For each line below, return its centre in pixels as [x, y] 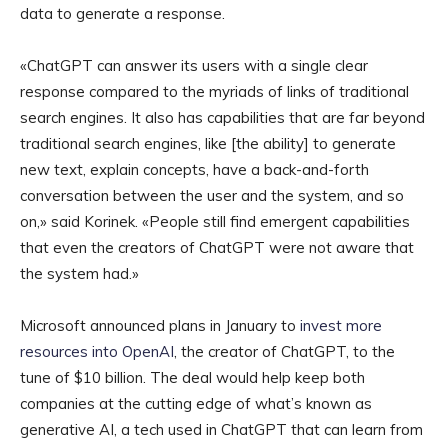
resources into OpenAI [97, 352]
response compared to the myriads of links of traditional [214, 92]
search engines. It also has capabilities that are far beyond [222, 118]
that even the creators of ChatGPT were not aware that [217, 248]
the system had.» [79, 274]
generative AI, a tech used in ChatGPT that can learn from [221, 430]
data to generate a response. [122, 14]
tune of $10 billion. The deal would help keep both [192, 378]
